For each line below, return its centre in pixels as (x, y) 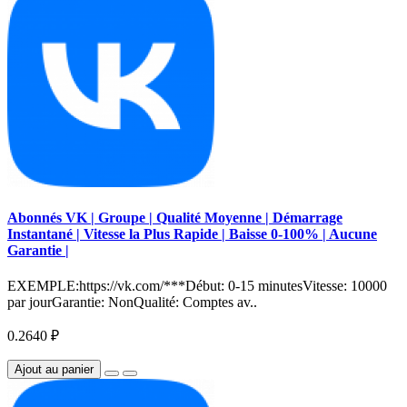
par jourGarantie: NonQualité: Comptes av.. (132, 303)
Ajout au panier (54, 370)
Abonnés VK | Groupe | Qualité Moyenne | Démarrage (175, 218)
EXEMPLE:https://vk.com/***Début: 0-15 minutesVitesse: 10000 (197, 286)
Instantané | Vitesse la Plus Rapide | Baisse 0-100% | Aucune (192, 234)
